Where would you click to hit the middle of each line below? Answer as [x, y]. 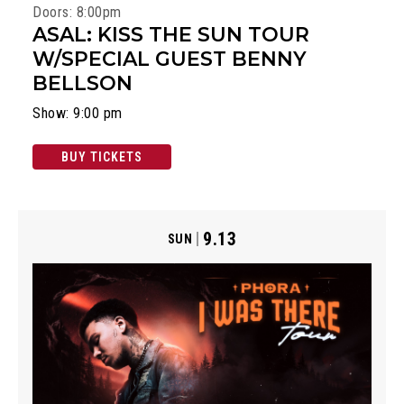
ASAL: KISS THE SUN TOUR [171, 35]
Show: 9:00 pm [78, 114]
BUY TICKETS [102, 157]
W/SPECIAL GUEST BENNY [170, 60]
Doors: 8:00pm [77, 13]
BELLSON [83, 84]
